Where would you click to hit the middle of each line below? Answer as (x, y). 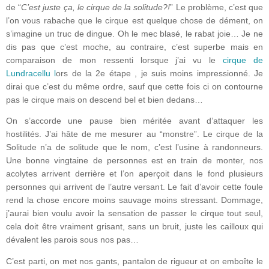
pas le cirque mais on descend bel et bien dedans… (104, 100)
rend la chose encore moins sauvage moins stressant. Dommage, (134, 201)
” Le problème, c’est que (217, 7)
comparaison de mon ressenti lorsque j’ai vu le (111, 60)
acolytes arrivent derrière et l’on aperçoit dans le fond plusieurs (134, 174)
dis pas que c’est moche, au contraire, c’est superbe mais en (134, 47)
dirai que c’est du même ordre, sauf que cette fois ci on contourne (134, 86)
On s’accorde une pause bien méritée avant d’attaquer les (134, 121)
